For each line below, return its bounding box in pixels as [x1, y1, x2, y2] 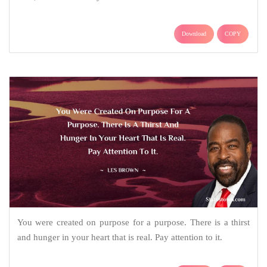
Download [182, 30, 206, 38]
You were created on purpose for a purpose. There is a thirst [17, 218, 250, 228]
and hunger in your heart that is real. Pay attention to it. [17, 232, 222, 243]
